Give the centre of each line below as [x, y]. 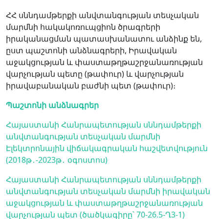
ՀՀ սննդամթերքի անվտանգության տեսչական [102, 15]
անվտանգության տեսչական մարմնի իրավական [108, 191]
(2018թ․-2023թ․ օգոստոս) [57, 160]
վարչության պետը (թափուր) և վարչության [95, 74]
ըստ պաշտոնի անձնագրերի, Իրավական [91, 50]
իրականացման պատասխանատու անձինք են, [104, 39]
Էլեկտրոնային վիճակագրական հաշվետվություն [107, 148]
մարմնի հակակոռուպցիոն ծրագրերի [83, 27]
